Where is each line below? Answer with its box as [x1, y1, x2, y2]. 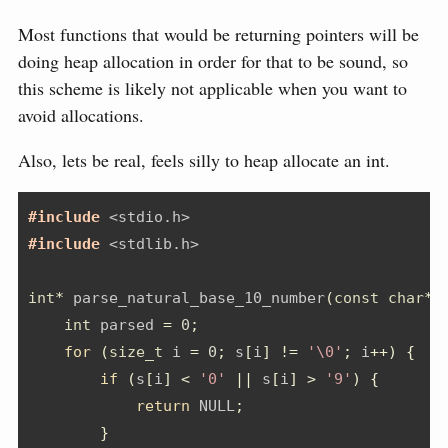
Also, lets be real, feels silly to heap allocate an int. [18, 148, 390, 173]
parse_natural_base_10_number [64, 289, 325, 308]
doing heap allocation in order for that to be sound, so [18, 49, 408, 74]
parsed [91, 316, 163, 335]
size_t [109, 343, 163, 362]
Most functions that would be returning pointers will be [18, 22, 419, 47]
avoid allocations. [18, 103, 144, 128]
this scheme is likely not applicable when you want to [18, 76, 407, 101]
